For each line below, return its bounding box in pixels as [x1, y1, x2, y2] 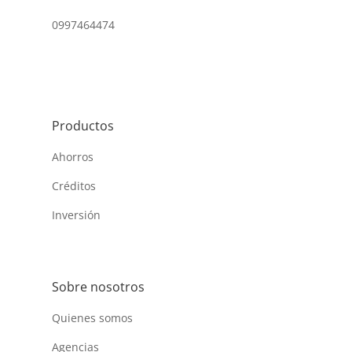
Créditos [51, 178, 96, 193]
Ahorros [51, 149, 93, 164]
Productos [51, 117, 114, 134]
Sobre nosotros [51, 278, 145, 295]
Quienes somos [51, 310, 133, 325]
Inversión [51, 207, 101, 222]
